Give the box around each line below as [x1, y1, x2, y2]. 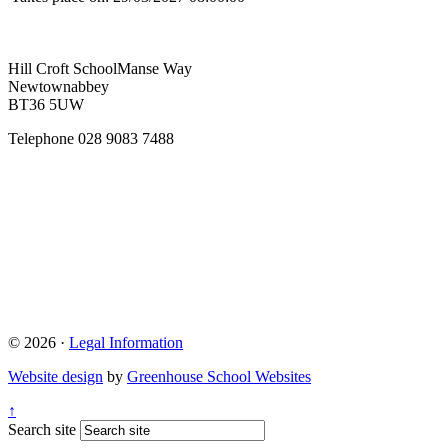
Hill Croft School [8, 59, 117, 77]
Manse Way [117, 59, 192, 77]
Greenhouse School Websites [127, 367, 311, 385]
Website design [8, 367, 103, 385]
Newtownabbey [8, 77, 109, 95]
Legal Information [69, 333, 183, 351]
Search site [8, 420, 76, 438]
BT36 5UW [8, 95, 84, 113]
